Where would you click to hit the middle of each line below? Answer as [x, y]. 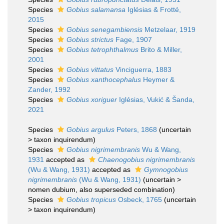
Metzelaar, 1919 [169, 29]
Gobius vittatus [90, 69]
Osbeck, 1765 [139, 199]
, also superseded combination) [125, 189]
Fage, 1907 [133, 39]
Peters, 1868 [136, 129]
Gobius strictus [90, 39]
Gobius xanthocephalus [104, 79]
